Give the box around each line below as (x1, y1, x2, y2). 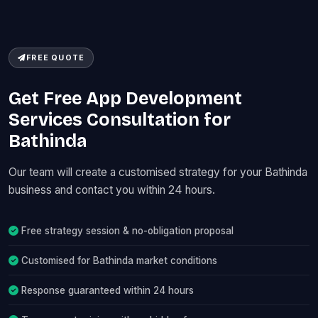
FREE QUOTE (26, 53, 85, 62)
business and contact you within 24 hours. (9, 183, 215, 197)
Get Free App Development (9, 88, 242, 109)
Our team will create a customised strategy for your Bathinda (9, 165, 307, 179)
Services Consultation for (9, 109, 231, 131)
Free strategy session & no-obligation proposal (21, 224, 234, 236)
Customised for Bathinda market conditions (21, 254, 217, 266)
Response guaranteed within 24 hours (21, 284, 194, 296)
